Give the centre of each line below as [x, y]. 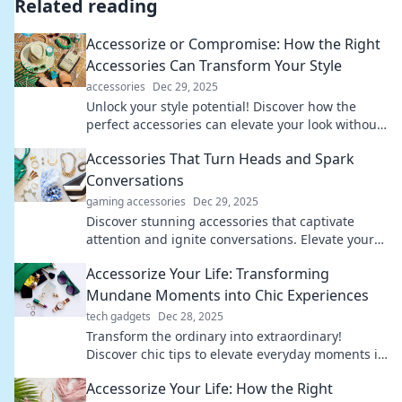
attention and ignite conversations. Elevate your [230, 239]
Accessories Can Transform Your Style [214, 66]
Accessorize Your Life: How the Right [210, 389]
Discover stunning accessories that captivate [220, 221]
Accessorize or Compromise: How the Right [233, 44]
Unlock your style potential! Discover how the [221, 106]
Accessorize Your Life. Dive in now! [189, 372]
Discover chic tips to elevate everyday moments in [236, 354]
